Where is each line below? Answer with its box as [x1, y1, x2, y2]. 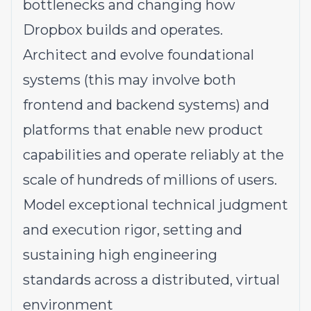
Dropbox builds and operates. [23, 22, 223, 38]
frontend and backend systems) [23, 96, 244, 113]
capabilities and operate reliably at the [23, 146, 284, 163]
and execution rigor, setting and [23, 221, 242, 238]
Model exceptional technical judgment [23, 196, 288, 213]
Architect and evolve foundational [23, 47, 254, 63]
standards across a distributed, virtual [23, 271, 280, 288]
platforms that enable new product [23, 121, 263, 138]
